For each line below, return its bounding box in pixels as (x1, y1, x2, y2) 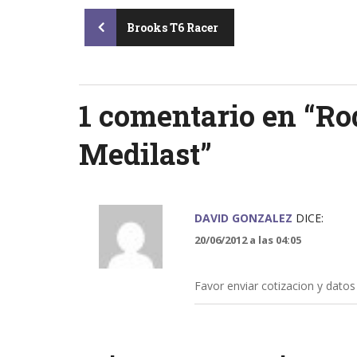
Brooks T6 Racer (124, 19, 219, 35)
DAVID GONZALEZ (194, 210, 292, 226)
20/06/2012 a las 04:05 (194, 233, 301, 248)
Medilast (78, 135, 200, 174)
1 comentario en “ (78, 96, 316, 135)
